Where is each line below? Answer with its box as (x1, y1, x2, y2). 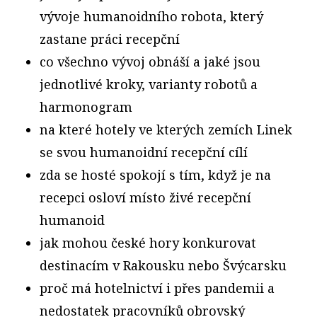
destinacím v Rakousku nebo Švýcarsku (40, 256, 287, 274)
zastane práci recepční (40, 30, 180, 47)
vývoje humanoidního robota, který (40, 7, 263, 25)
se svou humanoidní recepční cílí (40, 143, 248, 161)
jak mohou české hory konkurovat (40, 234, 256, 251)
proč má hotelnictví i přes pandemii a (40, 279, 275, 296)
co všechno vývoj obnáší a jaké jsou (40, 52, 260, 70)
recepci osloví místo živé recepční (40, 188, 251, 206)
